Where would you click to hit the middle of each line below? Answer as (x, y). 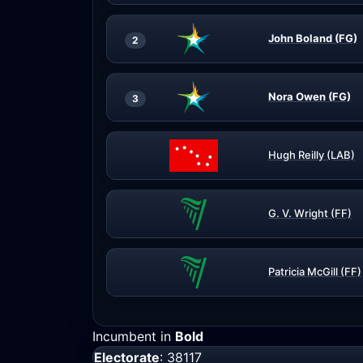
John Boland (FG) (313, 38)
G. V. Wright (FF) (310, 213)
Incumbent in (134, 336)
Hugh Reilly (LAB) (312, 155)
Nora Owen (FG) (310, 96)
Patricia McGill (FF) (315, 271)
